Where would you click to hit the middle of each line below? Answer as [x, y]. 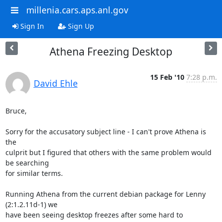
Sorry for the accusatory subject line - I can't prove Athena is [106, 131]
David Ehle [55, 83]
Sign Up [80, 26]
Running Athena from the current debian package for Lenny [105, 194]
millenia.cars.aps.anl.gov [77, 10]
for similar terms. [34, 173]
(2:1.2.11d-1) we [31, 204]
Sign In [31, 26]
